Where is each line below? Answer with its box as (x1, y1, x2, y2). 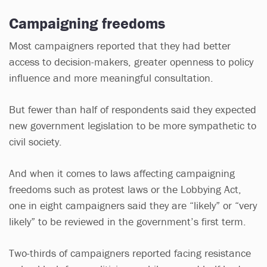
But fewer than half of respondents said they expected (9, 102, 256, 116)
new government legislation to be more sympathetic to (9, 118, 256, 132)
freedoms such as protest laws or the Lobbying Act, (9, 182, 241, 196)
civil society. (9, 134, 62, 148)
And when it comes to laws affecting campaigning (9, 166, 235, 180)
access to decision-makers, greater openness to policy (9, 54, 253, 69)
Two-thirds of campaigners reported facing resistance (9, 246, 251, 260)
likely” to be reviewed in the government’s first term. (9, 214, 246, 228)
